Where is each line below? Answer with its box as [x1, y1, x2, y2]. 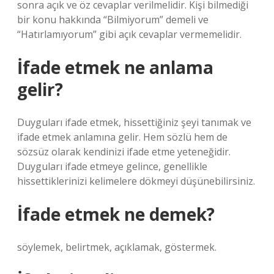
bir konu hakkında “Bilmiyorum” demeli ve [17, 13, 209, 26]
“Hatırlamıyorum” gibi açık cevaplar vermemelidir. [17, 28, 242, 41]
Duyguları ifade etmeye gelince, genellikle [17, 160, 207, 173]
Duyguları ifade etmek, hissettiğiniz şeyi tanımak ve [17, 116, 251, 129]
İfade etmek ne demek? [17, 202, 215, 226]
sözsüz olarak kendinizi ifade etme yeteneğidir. [17, 145, 231, 158]
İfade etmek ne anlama [17, 56, 213, 79]
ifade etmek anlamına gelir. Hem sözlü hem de [17, 130, 228, 144]
